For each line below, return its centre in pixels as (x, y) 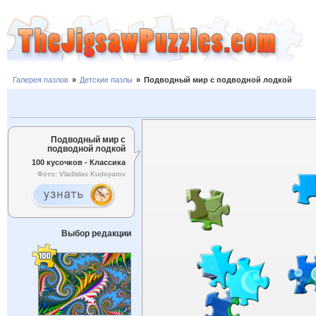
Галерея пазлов (41, 80)
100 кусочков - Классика (79, 162)
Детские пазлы (106, 80)
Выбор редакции (96, 233)
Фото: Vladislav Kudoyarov (81, 174)
